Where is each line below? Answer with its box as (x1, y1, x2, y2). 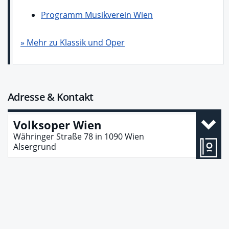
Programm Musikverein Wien (41, 9, 153, 21)
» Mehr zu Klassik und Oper (20, 37, 125, 49)
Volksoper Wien (13, 117, 101, 133)
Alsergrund (13, 141, 56, 153)
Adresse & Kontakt (8, 90, 94, 104)
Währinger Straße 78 (13, 131, 93, 143)
